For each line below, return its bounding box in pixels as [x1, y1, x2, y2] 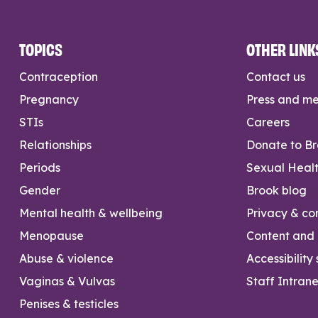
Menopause [19, 228, 84, 243]
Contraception [19, 69, 99, 84]
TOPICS [19, 38, 63, 59]
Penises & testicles [19, 296, 119, 311]
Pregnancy [19, 92, 79, 106]
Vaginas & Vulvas [19, 273, 116, 288]
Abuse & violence [19, 251, 114, 265]
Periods [19, 160, 61, 175]
